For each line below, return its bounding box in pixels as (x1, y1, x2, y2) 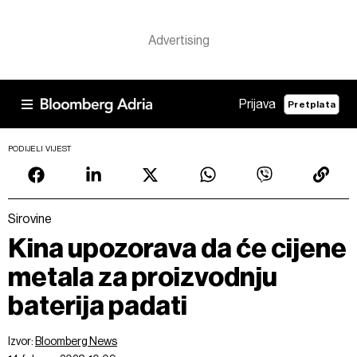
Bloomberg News (35, 335, 117, 347)
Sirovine (8, 211, 52, 226)
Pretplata (288, 98, 335, 110)
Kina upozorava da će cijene (8, 232, 347, 265)
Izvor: (8, 335, 35, 347)
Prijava (239, 96, 277, 112)
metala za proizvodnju (8, 261, 277, 293)
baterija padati (8, 289, 187, 322)
